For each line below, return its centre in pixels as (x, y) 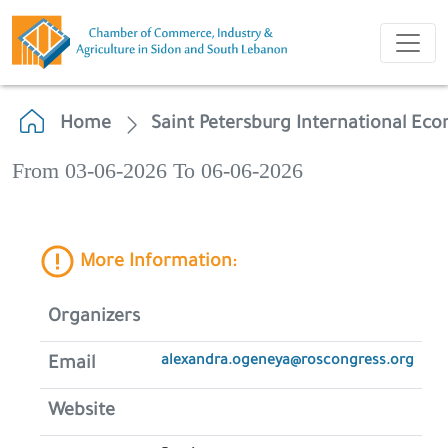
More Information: (155, 263)
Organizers (94, 318)
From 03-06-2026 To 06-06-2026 (157, 171)
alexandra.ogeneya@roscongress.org (287, 362)
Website (81, 412)
